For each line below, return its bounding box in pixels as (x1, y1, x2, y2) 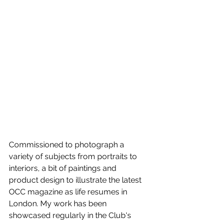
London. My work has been (9, 199, 109, 209)
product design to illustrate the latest (9, 175, 143, 185)
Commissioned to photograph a (9, 140, 126, 150)
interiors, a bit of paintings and (9, 164, 118, 173)
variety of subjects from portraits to (9, 152, 139, 162)
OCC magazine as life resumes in (9, 187, 129, 197)
